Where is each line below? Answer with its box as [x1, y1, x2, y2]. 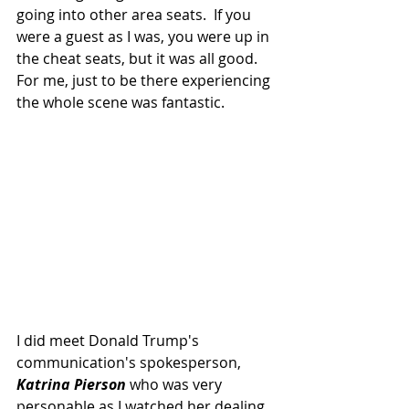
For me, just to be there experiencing [16, 69, 274, 90]
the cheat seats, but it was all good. [16, 47, 265, 68]
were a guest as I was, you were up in [16, 26, 273, 47]
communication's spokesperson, [16, 351, 245, 372]
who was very [130, 373, 225, 394]
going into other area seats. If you [16, 4, 255, 25]
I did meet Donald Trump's [16, 330, 203, 351]
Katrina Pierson [16, 373, 130, 394]
